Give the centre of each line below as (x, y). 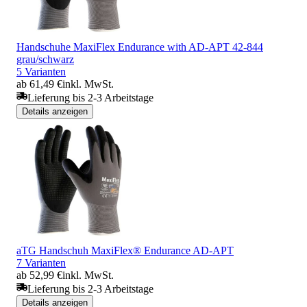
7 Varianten (41, 262)
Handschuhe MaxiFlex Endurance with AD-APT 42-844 (140, 47)
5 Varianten (41, 71)
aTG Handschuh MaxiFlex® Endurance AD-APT (125, 250)
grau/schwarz (45, 59)
